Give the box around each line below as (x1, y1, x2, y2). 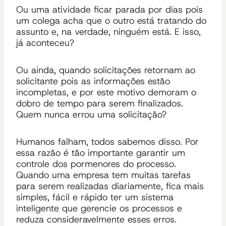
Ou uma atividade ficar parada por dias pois (16, 3, 203, 16)
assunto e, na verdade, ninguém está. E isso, (16, 25, 201, 38)
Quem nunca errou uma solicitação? (16, 108, 166, 121)
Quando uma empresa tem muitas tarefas (16, 168, 191, 181)
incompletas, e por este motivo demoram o (16, 86, 196, 98)
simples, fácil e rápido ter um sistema (16, 191, 174, 203)
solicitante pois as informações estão (16, 75, 170, 87)
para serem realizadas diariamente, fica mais (16, 180, 204, 192)
